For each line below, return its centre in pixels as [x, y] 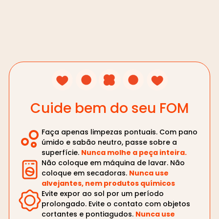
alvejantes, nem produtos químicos [108, 183]
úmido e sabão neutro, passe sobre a [109, 142]
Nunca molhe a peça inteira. [134, 152]
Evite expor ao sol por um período [103, 193]
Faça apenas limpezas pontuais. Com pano [120, 132]
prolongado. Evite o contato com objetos [116, 204]
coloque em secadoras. [85, 173]
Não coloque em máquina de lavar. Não [113, 163]
